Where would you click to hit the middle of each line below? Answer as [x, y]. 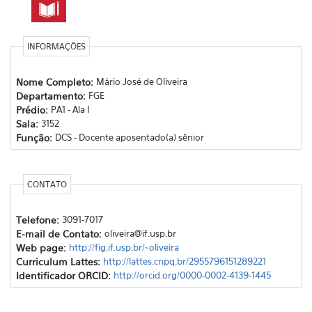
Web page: [42, 247]
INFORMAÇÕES [56, 46]
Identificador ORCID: [64, 275]
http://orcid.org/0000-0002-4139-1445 [192, 275]
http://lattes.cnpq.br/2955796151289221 [184, 261]
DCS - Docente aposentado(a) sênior [129, 137]
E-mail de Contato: [60, 233]
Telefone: [39, 219]
